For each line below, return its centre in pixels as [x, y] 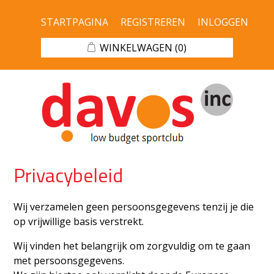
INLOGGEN [223, 22]
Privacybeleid [68, 175]
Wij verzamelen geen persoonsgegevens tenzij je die [134, 207]
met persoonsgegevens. [69, 261]
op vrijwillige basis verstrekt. [79, 221]
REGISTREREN [153, 22]
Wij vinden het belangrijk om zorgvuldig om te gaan [132, 246]
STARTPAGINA [74, 22]
